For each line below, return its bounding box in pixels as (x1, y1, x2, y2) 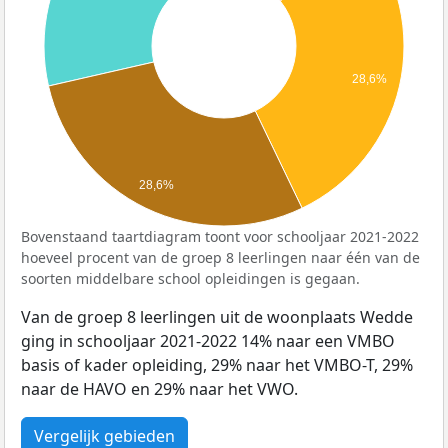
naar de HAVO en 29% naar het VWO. (21, 378, 298, 401)
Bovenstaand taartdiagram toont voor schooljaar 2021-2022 (21, 227, 419, 247)
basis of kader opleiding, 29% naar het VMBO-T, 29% (21, 354, 413, 377)
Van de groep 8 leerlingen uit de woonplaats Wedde (21, 306, 413, 329)
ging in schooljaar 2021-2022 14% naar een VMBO (21, 330, 395, 353)
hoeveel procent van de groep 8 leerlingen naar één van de (21, 248, 420, 268)
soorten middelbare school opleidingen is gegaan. (21, 269, 360, 289)
